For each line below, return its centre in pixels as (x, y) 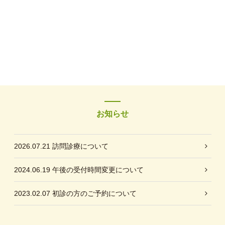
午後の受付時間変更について (98, 170)
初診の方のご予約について (94, 193)
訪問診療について (80, 146)
